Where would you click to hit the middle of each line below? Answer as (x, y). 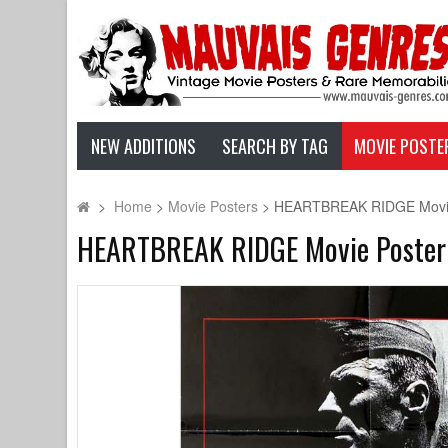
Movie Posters (213, 206)
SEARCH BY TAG (275, 146)
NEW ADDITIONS (143, 146)
